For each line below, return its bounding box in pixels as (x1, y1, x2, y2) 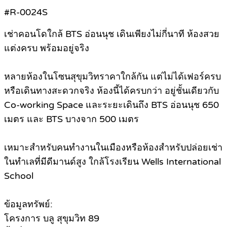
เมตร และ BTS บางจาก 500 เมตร (4, 113, 139, 125)
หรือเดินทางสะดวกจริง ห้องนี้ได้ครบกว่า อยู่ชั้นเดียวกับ (4, 85, 219, 97)
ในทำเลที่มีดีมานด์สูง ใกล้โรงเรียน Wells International (4, 156, 221, 168)
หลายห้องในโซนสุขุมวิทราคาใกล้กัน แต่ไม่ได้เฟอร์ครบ (4, 71, 221, 83)
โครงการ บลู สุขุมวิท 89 (4, 213, 99, 224)
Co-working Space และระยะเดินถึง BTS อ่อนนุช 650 (4, 99, 219, 111)
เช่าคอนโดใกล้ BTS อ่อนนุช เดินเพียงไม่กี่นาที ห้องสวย (4, 28, 219, 40)
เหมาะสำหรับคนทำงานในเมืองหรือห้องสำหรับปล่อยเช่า (4, 142, 222, 154)
